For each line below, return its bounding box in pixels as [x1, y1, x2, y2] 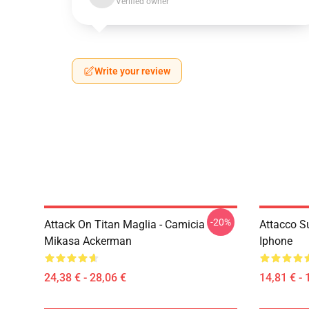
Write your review [94, 66, 170, 77]
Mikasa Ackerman [44, 235, 132, 248]
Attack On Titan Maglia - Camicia [44, 218, 205, 231]
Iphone [259, 235, 292, 248]
